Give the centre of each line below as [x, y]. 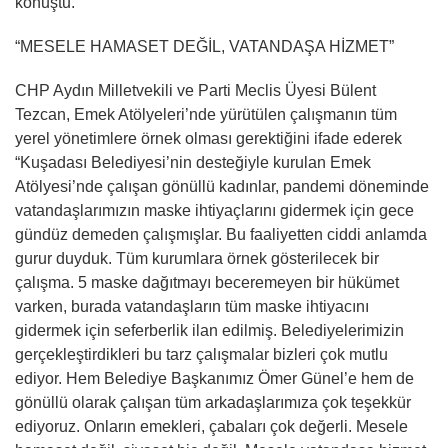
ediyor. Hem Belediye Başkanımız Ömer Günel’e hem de [214, 378]
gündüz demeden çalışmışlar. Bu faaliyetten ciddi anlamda [221, 234]
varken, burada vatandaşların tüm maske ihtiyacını [192, 306]
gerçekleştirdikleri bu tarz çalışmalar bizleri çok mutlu [201, 354]
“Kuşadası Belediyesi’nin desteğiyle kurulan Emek [193, 162]
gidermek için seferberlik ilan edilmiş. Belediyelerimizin [209, 330]
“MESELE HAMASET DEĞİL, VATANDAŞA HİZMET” [204, 46]
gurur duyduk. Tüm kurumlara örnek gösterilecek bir [197, 258]
